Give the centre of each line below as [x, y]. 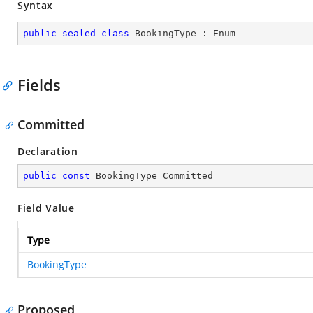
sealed [79, 33]
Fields [39, 85]
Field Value [46, 208]
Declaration [48, 151]
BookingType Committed [152, 176]
